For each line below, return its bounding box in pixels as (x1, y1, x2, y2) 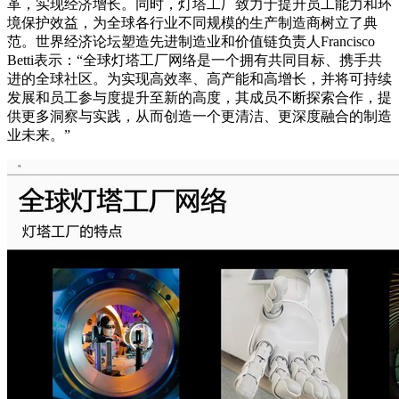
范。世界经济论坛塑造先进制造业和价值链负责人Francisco (7, 33, 375, 49)
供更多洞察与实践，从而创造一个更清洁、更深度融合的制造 (7, 108, 392, 124)
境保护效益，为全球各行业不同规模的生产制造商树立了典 (7, 14, 378, 30)
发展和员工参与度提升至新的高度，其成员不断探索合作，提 (7, 89, 392, 105)
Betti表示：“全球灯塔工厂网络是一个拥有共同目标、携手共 (7, 52, 382, 68)
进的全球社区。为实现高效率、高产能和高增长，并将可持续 (7, 70, 392, 86)
